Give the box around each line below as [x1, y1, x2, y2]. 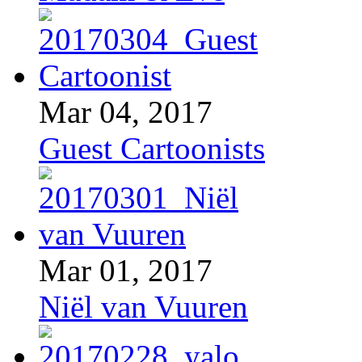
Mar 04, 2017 [39, 94, 213, 129]
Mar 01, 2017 [39, 252, 213, 288]
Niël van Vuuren [39, 288, 248, 324]
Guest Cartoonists [39, 130, 265, 166]
